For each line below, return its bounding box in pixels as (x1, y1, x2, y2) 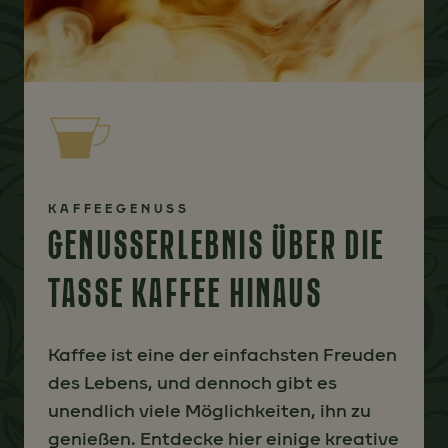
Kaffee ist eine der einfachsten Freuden (48, 344, 397, 366)
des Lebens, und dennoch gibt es (48, 372, 337, 394)
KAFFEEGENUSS (48, 202, 191, 216)
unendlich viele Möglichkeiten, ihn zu (48, 400, 371, 422)
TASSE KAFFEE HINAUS (48, 269, 323, 317)
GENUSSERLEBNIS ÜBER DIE (48, 221, 386, 269)
